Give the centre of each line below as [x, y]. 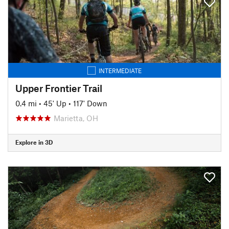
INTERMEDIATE [120, 70]
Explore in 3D [34, 142]
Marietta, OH [76, 118]
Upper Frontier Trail [59, 88]
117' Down [90, 103]
